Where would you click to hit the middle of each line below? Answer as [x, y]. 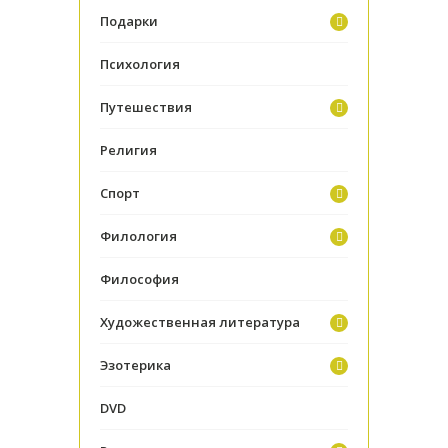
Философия [139, 278]
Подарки [129, 20]
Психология [140, 63]
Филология [138, 235]
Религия [128, 149]
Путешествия [146, 106]
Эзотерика [135, 364]
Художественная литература [200, 321]
